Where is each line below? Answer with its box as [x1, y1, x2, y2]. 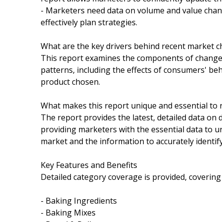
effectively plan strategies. [41, 16, 137, 28]
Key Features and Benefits [41, 159, 137, 170]
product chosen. [41, 76, 100, 87]
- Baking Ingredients [41, 195, 117, 206]
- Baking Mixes [41, 207, 96, 218]
